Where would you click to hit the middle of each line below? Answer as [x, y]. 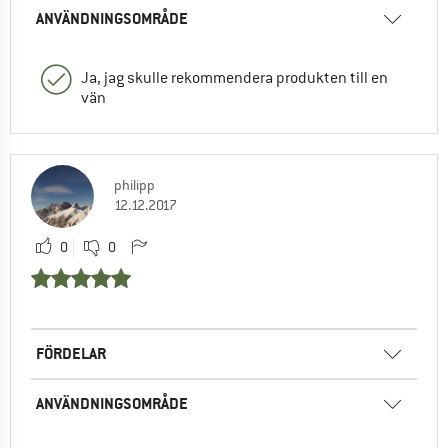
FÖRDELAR [71, 354]
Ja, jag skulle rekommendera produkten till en [234, 78]
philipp [134, 185]
